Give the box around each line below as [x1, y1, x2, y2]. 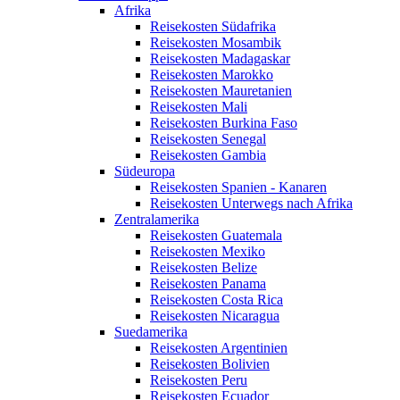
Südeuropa [114, 163, 175, 179]
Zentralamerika [114, 212, 199, 228]
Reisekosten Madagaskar [150, 51, 290, 67]
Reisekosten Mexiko [150, 244, 265, 260]
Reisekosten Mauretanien [150, 83, 292, 99]
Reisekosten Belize [150, 260, 257, 276]
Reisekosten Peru [150, 372, 247, 388]
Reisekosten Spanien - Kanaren [150, 179, 327, 196]
